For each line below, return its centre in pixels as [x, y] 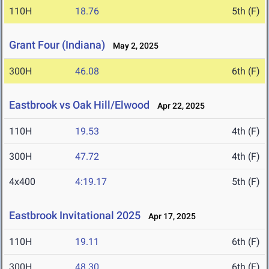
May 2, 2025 [133, 46]
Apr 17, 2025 [169, 216]
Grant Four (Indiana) [57, 45]
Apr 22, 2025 [178, 106]
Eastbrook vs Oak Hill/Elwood [79, 105]
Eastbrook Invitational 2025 [75, 216]
